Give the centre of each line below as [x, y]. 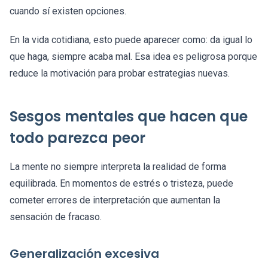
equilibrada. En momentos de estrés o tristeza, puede [121, 184]
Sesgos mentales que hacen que [129, 117]
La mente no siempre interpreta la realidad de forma [118, 167]
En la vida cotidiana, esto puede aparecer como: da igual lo [131, 40]
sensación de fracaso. [56, 217]
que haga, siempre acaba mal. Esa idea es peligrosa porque [133, 57]
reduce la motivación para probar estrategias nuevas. [120, 74]
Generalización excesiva [84, 254]
